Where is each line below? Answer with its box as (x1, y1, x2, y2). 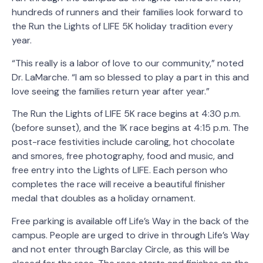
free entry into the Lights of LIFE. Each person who (12, 164, 228, 177)
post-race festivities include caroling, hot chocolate (12, 136, 235, 149)
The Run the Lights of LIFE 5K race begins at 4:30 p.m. (12, 107, 241, 120)
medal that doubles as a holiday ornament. (12, 192, 195, 205)
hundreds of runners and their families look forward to (12, 6, 243, 19)
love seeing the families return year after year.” (12, 85, 210, 97)
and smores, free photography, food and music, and (12, 150, 234, 163)
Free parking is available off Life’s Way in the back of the (12, 214, 249, 227)
